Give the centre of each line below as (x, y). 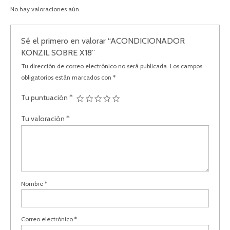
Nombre (33, 183)
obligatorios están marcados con (67, 77)
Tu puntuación (45, 97)
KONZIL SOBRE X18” (58, 53)
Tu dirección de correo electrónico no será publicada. (95, 66)
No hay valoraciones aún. (45, 9)
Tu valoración (44, 118)
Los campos (186, 66)
